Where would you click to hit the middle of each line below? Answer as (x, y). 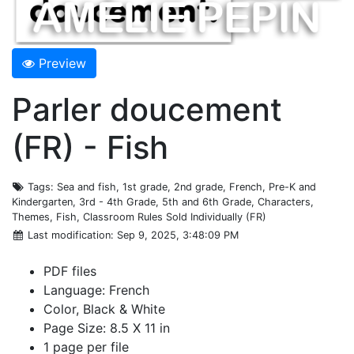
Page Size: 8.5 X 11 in (107, 328)
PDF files (70, 271)
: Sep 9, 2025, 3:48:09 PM (175, 235)
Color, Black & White (104, 309)
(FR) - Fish (90, 147)
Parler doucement (147, 109)
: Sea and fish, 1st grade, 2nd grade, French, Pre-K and (184, 186)
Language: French (96, 290)
